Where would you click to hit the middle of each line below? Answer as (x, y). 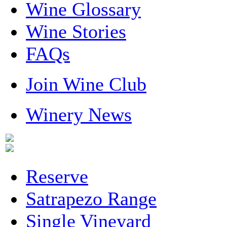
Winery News (79, 115)
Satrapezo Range (91, 199)
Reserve (57, 176)
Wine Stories (76, 31)
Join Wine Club (86, 84)
